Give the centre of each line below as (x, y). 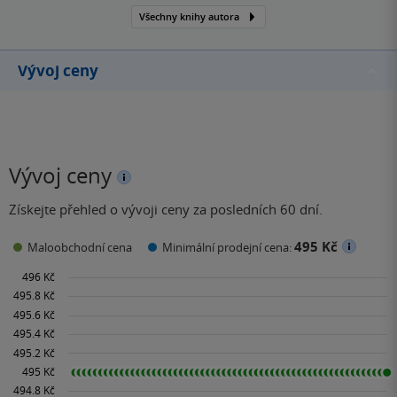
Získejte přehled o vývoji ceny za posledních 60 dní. (166, 210)
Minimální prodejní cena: (228, 247)
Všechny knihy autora (189, 17)
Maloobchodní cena (80, 247)
